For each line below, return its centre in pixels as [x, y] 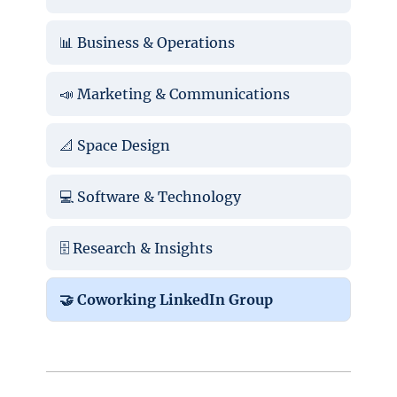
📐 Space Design [114, 145]
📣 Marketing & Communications [174, 93]
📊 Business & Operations [147, 42]
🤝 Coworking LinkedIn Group [166, 299]
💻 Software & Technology [150, 196]
